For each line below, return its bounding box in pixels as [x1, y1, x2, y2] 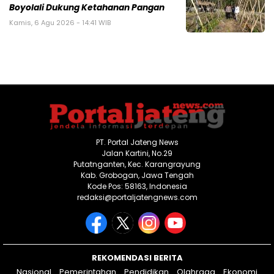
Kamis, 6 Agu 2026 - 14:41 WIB [9, 17, 111, 28]
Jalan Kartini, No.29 [102, 147, 172, 158]
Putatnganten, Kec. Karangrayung [73, 158, 201, 169]
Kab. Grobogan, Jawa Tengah [80, 169, 194, 180]
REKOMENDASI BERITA [91, 251, 183, 264]
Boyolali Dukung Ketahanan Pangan [9, 1, 165, 13]
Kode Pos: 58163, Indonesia [87, 180, 187, 191]
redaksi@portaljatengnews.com [76, 191, 198, 202]
